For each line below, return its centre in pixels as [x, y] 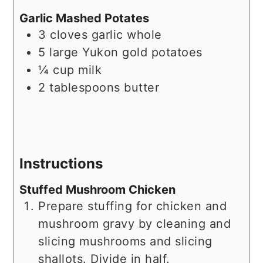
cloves [71, 34]
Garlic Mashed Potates [85, 18]
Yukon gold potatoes [142, 52]
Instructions [61, 164]
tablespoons [85, 87]
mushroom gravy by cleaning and [135, 224]
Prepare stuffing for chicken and [133, 206]
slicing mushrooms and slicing [125, 242]
